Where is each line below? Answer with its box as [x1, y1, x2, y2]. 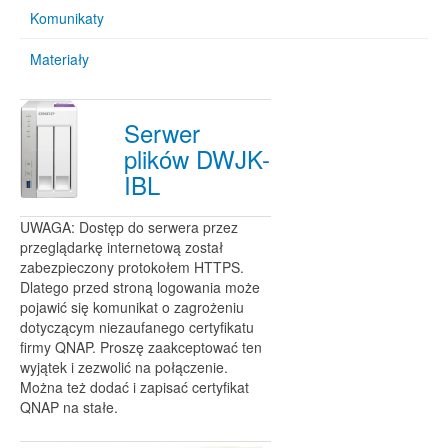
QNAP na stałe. [20, 397, 118, 417]
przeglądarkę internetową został [20, 237, 223, 257]
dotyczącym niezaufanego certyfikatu [20, 317, 254, 337]
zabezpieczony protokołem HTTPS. [20, 257, 244, 277]
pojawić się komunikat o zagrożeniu [20, 297, 244, 317]
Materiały [30, 49, 89, 69]
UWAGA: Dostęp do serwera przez [20, 217, 238, 237]
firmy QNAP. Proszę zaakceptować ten [20, 337, 262, 357]
